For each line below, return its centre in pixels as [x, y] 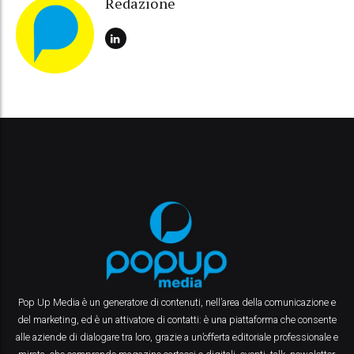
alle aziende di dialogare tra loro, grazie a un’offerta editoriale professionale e [177, 337]
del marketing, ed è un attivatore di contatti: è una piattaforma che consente [177, 320]
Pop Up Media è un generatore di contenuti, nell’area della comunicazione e [177, 303]
